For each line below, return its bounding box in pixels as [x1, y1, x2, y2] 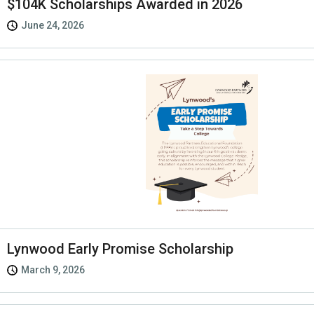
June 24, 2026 [21, 20, 84, 32]
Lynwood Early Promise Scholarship [7, 240, 233, 258]
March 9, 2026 [21, 264, 85, 276]
